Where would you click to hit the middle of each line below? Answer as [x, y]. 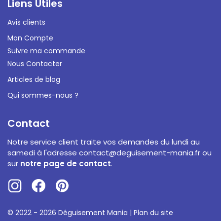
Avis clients [26, 22]
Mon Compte [30, 38]
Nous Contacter [35, 63]
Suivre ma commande [46, 51]
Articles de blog [34, 79]
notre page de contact [66, 164]
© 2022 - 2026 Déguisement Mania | [71, 213]
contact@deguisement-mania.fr [140, 153]
